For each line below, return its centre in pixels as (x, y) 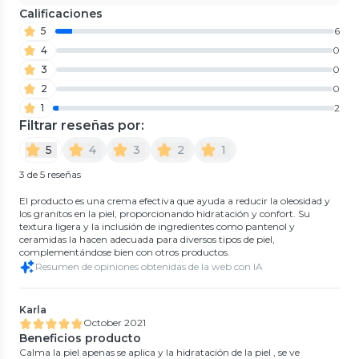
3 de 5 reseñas (50, 174)
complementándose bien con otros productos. (125, 252)
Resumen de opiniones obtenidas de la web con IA (149, 266)
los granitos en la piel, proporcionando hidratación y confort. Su (165, 213)
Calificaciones (61, 13)
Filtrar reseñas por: (82, 125)
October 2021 (115, 322)
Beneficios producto (80, 338)
